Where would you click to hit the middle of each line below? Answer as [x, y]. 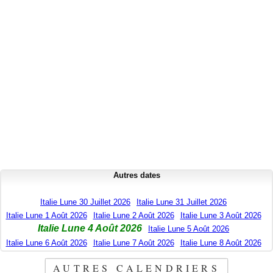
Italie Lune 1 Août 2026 [46, 216]
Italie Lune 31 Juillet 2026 [182, 202]
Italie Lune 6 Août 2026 [46, 243]
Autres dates [136, 175]
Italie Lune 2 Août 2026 [133, 216]
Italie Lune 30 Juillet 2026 [85, 202]
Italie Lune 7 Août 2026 [133, 243]
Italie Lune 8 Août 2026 [221, 243]
